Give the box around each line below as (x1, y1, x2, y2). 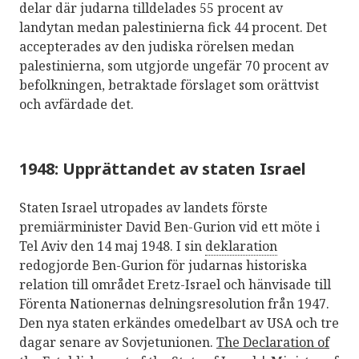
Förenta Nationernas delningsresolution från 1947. (19, 294, 329, 313)
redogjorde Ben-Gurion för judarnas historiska (19, 256, 307, 274)
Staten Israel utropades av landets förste (19, 198, 268, 216)
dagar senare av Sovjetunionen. (19, 333, 216, 351)
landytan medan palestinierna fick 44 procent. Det (19, 18, 327, 36)
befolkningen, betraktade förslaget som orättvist (19, 75, 319, 94)
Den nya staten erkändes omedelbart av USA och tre (19, 313, 339, 332)
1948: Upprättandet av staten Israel (19, 157, 306, 179)
